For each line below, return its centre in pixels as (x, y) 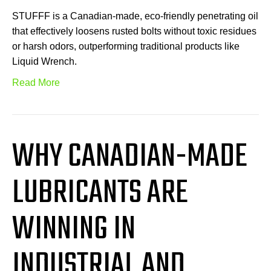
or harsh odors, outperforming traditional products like (126, 46)
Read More (36, 82)
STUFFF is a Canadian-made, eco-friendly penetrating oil (135, 16)
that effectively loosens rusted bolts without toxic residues (134, 31)
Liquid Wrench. (44, 61)
